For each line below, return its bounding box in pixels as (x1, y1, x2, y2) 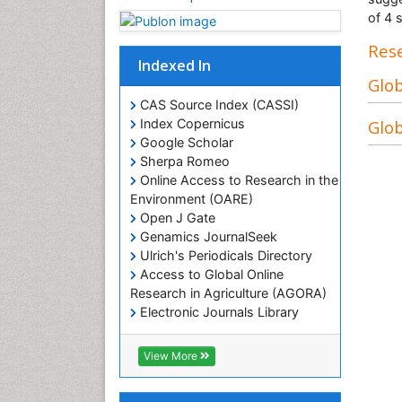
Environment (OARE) (130, 191, 253, 207)
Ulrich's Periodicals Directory (136, 248, 312, 264)
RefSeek (136, 323, 189, 339)
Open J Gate (136, 210, 215, 226)
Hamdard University (136, 342, 260, 358)
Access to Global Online (136, 267, 284, 283)
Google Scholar (136, 135, 233, 151)
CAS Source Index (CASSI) (136, 97, 299, 113)
